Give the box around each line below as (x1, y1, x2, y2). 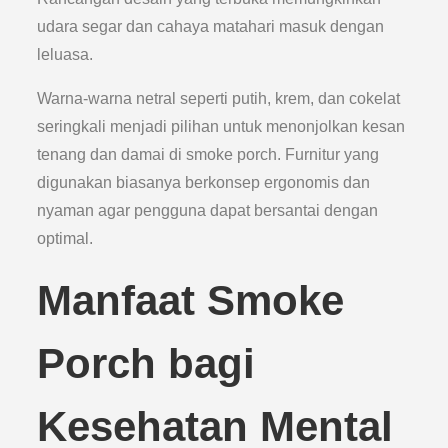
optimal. (37, 230, 94, 247)
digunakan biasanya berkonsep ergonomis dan (37, 174, 371, 191)
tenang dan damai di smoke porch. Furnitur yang (37, 146, 380, 163)
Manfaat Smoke (37, 277, 345, 324)
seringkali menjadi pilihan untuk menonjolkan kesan (37, 118, 406, 135)
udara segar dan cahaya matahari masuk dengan (37, 18, 385, 35)
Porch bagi (37, 340, 256, 387)
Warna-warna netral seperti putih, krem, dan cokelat (37, 90, 401, 107)
